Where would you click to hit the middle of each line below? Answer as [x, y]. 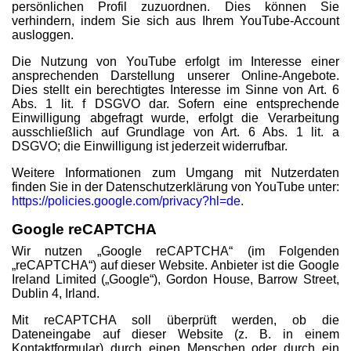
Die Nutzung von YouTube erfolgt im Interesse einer [175, 62]
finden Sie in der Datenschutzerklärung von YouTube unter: [175, 187]
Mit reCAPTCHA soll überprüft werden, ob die [175, 320]
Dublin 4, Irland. [56, 293]
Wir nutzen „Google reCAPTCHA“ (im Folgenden [175, 251]
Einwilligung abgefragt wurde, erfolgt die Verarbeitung [175, 118]
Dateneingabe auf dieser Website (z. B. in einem [175, 334]
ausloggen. [43, 35]
